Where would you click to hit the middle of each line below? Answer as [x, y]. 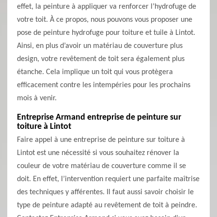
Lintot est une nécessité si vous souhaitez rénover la [98, 153]
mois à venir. [37, 98]
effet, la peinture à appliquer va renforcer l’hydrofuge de [107, 7]
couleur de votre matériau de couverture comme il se [101, 166]
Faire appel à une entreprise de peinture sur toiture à [101, 140]
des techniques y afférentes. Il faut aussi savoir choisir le [105, 192]
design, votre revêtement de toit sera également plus [101, 59]
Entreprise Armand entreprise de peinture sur [99, 117]
